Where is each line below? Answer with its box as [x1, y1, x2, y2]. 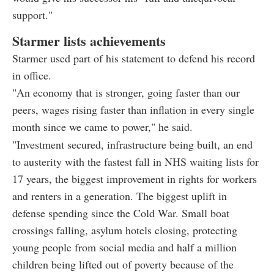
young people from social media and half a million [12, 239, 237, 254]
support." [12, 7, 53, 22]
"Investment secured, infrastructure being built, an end [12, 136, 253, 152]
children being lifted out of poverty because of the [12, 256, 234, 272]
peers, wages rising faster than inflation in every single [12, 102, 254, 117]
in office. [12, 67, 51, 83]
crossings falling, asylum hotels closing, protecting [12, 222, 237, 237]
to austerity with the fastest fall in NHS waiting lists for [12, 154, 259, 169]
